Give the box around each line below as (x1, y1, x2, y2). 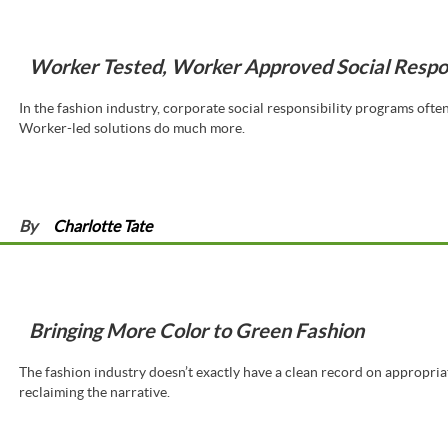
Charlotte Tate (52, 217, 152, 236)
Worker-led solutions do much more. (18, 120, 245, 137)
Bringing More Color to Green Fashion (28, 319, 364, 343)
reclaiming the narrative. (18, 384, 170, 401)
